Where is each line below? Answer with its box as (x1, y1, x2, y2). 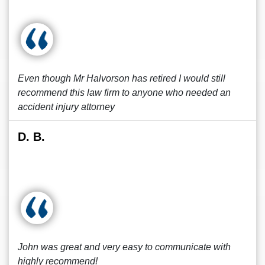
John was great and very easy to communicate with (18, 242, 231, 252)
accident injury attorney (18, 102, 115, 112)
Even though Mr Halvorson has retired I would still (18, 73, 225, 83)
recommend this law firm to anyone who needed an (18, 88, 231, 98)
